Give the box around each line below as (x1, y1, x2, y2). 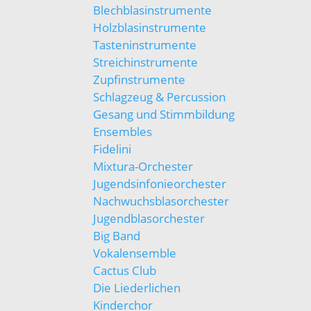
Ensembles (93, 124, 153, 140)
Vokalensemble (93, 245, 177, 261)
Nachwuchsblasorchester (93, 193, 230, 209)
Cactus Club (93, 262, 157, 278)
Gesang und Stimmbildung (93, 106, 235, 122)
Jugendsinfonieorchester (93, 176, 227, 192)
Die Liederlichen (93, 280, 181, 296)
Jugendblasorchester (93, 210, 205, 226)
